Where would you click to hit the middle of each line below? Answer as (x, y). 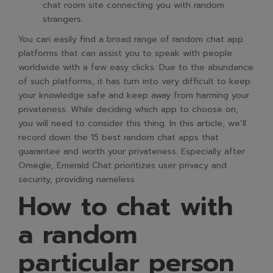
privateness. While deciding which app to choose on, (128, 109)
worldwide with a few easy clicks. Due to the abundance (136, 67)
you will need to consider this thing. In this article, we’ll (132, 123)
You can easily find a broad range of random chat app (131, 39)
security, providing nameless (76, 179)
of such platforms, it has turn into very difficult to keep (134, 81)
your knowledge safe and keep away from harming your (134, 95)
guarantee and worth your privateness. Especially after (132, 151)
